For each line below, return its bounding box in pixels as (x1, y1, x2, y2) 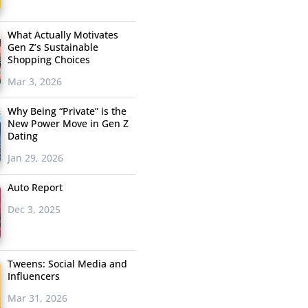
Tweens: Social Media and (7, 257, 127, 271)
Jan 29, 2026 (7, 151, 63, 165)
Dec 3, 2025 (7, 203, 60, 217)
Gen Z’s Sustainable (7, 41, 98, 54)
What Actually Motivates (7, 28, 118, 42)
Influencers (7, 269, 60, 283)
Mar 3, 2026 (7, 75, 62, 89)
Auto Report (7, 181, 63, 195)
